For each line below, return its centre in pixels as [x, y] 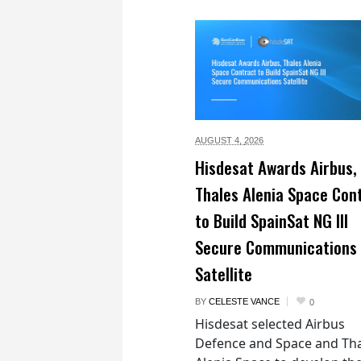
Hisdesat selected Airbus [270, 324]
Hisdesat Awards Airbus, [276, 167]
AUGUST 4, [220, 140]
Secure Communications [276, 247]
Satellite [224, 273]
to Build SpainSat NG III [272, 220]
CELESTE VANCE [244, 301]
